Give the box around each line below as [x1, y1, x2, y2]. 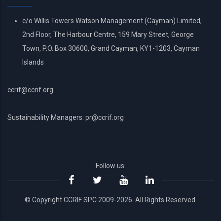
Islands [22, 58, 44, 67]
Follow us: [95, 162, 126, 170]
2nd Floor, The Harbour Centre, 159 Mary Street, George [22, 31, 194, 39]
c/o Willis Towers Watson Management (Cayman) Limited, [22, 17, 202, 25]
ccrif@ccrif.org [7, 86, 53, 94]
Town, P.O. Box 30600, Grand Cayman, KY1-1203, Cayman [22, 44, 200, 53]
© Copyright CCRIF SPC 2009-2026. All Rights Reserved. [24, 196, 197, 204]
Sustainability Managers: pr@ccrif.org [7, 113, 124, 122]
